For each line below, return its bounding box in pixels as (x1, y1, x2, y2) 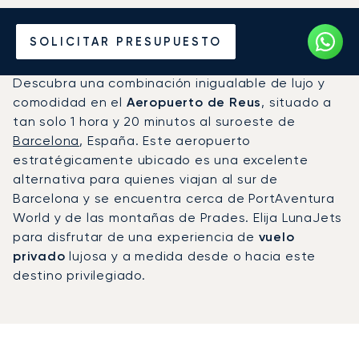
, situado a (261, 94, 333, 110)
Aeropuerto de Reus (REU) (21, 44, 338, 71)
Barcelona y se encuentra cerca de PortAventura (13, 190, 335, 206)
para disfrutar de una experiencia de (13, 228, 259, 244)
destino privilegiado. (13, 267, 146, 283)
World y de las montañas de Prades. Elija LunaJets (13, 209, 343, 225)
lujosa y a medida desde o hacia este (65, 248, 317, 264)
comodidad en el (13, 94, 127, 110)
